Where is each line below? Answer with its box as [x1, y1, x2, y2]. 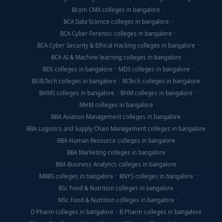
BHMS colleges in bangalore [39, 89, 114, 97]
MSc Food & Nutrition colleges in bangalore [57, 196, 174, 204]
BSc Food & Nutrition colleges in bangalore [58, 184, 173, 192]
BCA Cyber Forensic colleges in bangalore [60, 30, 172, 37]
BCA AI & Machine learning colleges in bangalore [51, 54, 181, 61]
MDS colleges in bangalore [118, 65, 190, 73]
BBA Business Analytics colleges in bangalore [55, 161, 176, 168]
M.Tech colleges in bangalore [122, 77, 200, 85]
